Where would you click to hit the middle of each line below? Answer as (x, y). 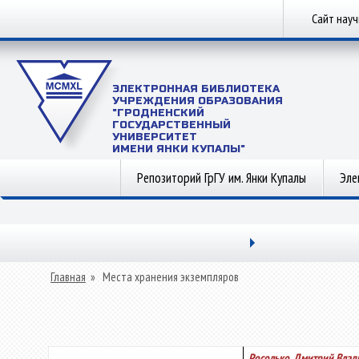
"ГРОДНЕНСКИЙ (158, 113)
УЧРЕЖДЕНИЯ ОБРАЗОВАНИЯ (198, 101)
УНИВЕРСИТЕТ (155, 137)
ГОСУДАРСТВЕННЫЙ (171, 125)
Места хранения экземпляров (171, 277)
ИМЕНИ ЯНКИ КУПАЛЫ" (179, 149)
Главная (68, 277)
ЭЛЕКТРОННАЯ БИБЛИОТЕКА (196, 89)
